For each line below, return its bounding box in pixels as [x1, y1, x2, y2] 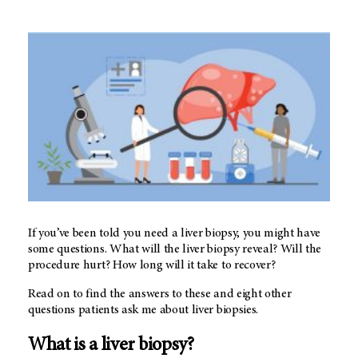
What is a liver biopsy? [28, 336, 194, 356]
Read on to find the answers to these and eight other [28, 287, 292, 300]
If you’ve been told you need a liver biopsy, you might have [28, 226, 321, 240]
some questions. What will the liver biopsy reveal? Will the [28, 242, 322, 256]
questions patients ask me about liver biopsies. [28, 303, 258, 316]
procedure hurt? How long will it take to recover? [28, 258, 278, 272]
